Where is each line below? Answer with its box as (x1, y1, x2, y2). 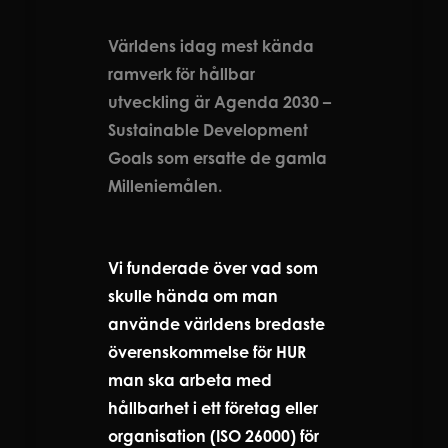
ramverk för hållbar (108, 63, 255, 84)
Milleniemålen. (108, 175, 222, 196)
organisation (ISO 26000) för (108, 425, 319, 446)
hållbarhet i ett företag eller (108, 397, 318, 418)
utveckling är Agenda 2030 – (108, 91, 331, 112)
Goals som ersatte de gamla (108, 147, 327, 168)
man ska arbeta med (108, 369, 272, 390)
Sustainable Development (108, 119, 308, 140)
